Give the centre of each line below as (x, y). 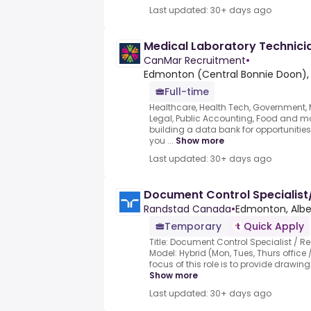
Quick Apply (274, 227)
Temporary (193, 227)
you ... (161, 141)
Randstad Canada (187, 209)
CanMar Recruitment (195, 61)
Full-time (187, 92)
